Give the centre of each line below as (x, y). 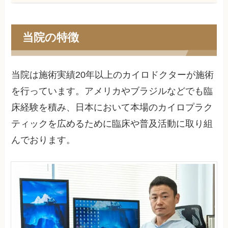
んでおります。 (44, 140)
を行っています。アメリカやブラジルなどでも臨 (112, 91)
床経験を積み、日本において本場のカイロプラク (112, 108)
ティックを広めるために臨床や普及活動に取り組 (112, 124)
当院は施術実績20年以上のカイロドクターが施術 (113, 75)
